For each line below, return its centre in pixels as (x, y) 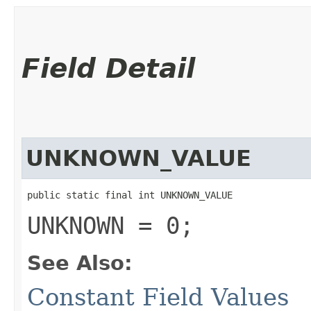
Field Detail (108, 68)
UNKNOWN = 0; (110, 225)
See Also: (80, 263)
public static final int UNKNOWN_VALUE (130, 195)
